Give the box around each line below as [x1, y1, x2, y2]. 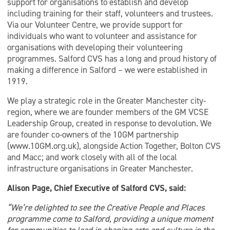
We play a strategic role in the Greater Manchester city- [7, 95, 206, 106]
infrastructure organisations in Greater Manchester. [7, 163, 193, 174]
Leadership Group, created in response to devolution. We [7, 118, 212, 129]
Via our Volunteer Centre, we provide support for [7, 19, 183, 30]
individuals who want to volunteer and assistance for [7, 30, 197, 42]
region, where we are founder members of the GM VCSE [7, 106, 208, 118]
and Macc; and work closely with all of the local [7, 151, 177, 163]
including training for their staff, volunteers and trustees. [7, 8, 213, 19]
